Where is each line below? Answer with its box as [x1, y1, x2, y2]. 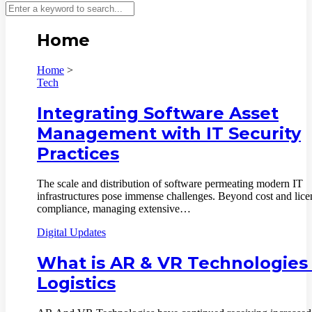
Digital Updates [37, 226, 106, 238]
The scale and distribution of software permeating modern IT [37, 177, 303, 189]
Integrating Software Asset [37, 102, 279, 123]
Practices [37, 143, 119, 164]
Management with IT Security [37, 123, 301, 143]
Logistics [37, 272, 116, 293]
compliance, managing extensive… [37, 202, 191, 214]
